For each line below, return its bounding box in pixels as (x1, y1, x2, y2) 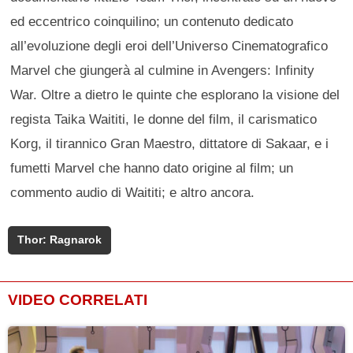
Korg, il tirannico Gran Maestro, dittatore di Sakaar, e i (10, 135, 329, 151)
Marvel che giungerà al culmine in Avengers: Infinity (10, 61, 315, 78)
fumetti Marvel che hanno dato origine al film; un (10, 159, 294, 176)
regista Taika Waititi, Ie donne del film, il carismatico (10, 110, 318, 127)
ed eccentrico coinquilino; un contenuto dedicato (10, 13, 294, 29)
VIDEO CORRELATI (8, 292, 147, 309)
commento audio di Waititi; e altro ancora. (10, 184, 255, 200)
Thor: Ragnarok (17, 234, 102, 247)
